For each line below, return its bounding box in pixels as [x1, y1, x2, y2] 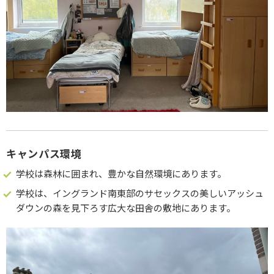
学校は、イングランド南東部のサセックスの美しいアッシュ [16, 186, 264, 199]
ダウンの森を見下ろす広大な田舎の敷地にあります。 [16, 201, 235, 214]
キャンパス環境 [6, 145, 82, 161]
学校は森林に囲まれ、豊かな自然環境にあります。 [16, 166, 226, 180]
